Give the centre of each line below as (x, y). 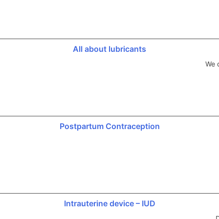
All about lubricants (109, 49)
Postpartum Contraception (109, 126)
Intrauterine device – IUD (109, 203)
